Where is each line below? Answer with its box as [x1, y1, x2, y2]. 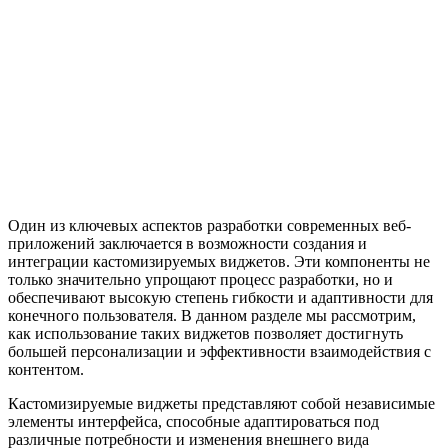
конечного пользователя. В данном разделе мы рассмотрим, [8, 307, 416, 325]
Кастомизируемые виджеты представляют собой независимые [8, 395, 435, 413]
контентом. [8, 361, 84, 379]
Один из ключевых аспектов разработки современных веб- [8, 217, 411, 235]
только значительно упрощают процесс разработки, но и [8, 271, 393, 289]
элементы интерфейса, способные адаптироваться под [8, 413, 379, 431]
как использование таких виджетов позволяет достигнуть [8, 325, 403, 343]
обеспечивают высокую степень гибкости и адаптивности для [8, 289, 433, 307]
